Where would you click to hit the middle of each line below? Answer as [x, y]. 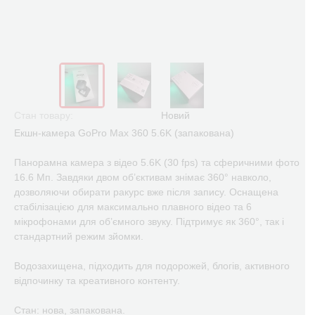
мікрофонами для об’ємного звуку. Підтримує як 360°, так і [149, 221]
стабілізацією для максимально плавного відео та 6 [133, 207]
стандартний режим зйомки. [79, 236]
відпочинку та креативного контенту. [97, 281]
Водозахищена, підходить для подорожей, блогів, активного [152, 266]
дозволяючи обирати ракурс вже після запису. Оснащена [146, 192]
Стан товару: [44, 115]
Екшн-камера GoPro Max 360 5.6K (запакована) [124, 133]
